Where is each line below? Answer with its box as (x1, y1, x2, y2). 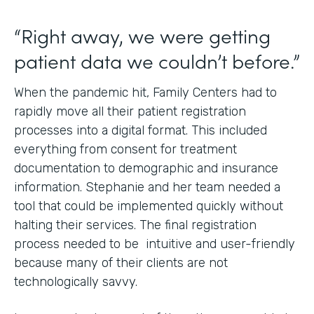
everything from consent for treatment (14, 141, 237, 157)
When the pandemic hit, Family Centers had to (14, 84, 277, 100)
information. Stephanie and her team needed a (14, 179, 280, 195)
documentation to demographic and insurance (14, 160, 278, 176)
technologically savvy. (14, 273, 141, 289)
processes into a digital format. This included (14, 122, 267, 138)
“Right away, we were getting (14, 20, 271, 49)
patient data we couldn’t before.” (14, 46, 300, 74)
